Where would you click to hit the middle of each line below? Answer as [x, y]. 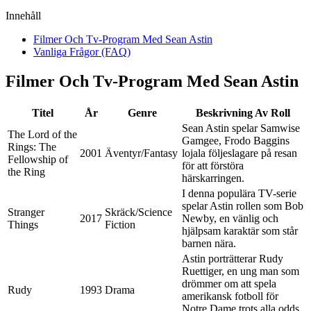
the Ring [26, 171]
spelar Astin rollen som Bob [243, 205]
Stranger [26, 212]
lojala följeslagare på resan [239, 153]
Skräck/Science [138, 212]
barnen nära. [209, 243]
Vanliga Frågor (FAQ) [82, 51]
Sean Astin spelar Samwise [241, 128]
